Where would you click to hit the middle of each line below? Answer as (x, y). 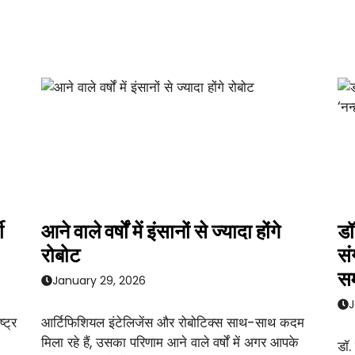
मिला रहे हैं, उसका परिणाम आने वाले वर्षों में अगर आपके (170, 342)
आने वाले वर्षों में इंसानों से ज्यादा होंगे (161, 232)
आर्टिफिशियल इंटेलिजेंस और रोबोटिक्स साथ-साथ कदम (173, 322)
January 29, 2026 (99, 280)
